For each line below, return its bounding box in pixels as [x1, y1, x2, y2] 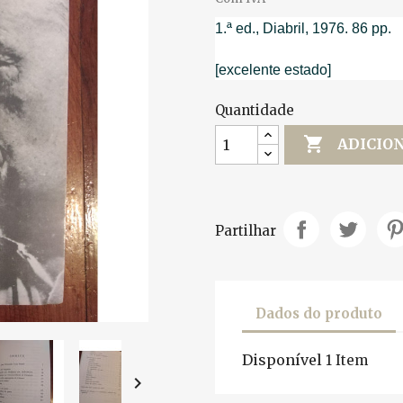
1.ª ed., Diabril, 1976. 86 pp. [215, 20, 391, 36]
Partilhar [215, 222, 276, 240]
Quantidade [215, 101, 294, 119]
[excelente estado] [215, 61, 331, 77]
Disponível [242, 350, 322, 369]
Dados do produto [255, 305, 382, 323]
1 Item [326, 351, 368, 369]
